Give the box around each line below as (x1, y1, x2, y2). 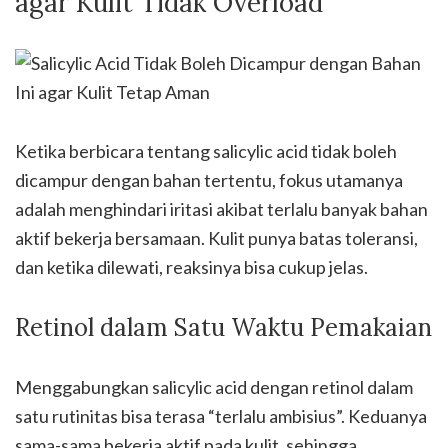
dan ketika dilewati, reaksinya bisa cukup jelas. (15, 256, 368, 278)
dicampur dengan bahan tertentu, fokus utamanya (15, 169, 403, 191)
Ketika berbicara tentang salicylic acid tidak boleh (15, 140, 397, 162)
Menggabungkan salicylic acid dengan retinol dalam (15, 376, 413, 398)
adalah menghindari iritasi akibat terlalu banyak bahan (15, 198, 428, 220)
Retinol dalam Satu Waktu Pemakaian (15, 312, 432, 343)
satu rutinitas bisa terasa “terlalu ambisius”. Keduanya (15, 405, 427, 427)
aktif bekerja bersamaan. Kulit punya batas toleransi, (15, 227, 418, 249)
